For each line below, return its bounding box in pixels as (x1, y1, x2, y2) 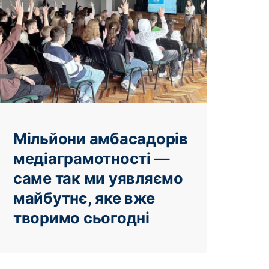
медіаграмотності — (13, 148, 170, 168)
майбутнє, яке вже (13, 188, 155, 207)
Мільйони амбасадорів (13, 128, 188, 148)
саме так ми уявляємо (13, 168, 183, 187)
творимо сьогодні (13, 208, 150, 227)
